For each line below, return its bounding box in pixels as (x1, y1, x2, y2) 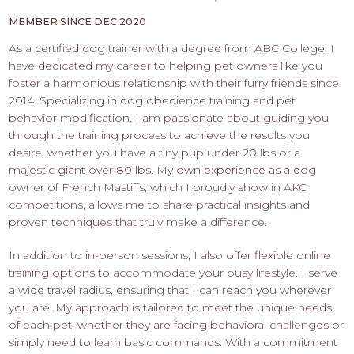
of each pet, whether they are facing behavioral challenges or (9, 318, 345, 333)
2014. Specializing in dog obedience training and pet (9, 93, 296, 108)
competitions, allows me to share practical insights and (9, 198, 311, 213)
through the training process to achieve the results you (9, 128, 311, 143)
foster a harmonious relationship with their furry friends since (9, 76, 340, 91)
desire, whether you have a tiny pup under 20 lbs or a (9, 145, 301, 160)
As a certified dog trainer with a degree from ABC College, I (9, 41, 335, 56)
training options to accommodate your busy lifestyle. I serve (9, 265, 338, 281)
